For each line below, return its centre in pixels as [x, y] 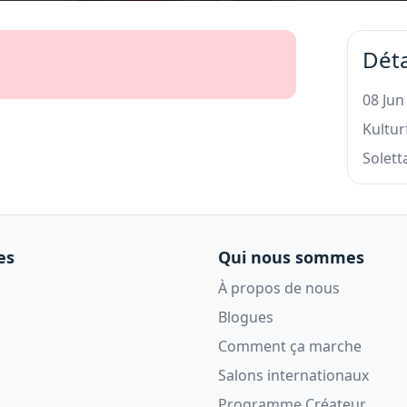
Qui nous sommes [291, 257]
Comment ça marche [290, 346]
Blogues [246, 317]
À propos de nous [279, 288]
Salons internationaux [293, 375]
